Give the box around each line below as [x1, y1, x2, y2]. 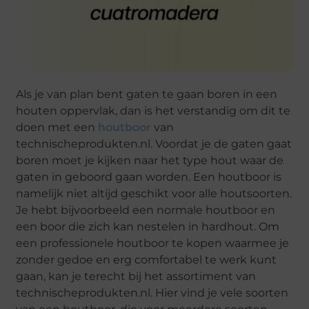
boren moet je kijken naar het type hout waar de [16, 154, 284, 168]
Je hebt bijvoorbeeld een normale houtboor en [16, 203, 276, 217]
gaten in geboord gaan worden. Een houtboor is [16, 170, 282, 184]
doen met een [16, 121, 99, 134]
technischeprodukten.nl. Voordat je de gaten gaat [16, 137, 292, 151]
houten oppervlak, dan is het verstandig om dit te [16, 104, 291, 118]
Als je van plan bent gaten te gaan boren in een [16, 88, 278, 101]
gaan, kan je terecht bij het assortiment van [16, 270, 257, 283]
